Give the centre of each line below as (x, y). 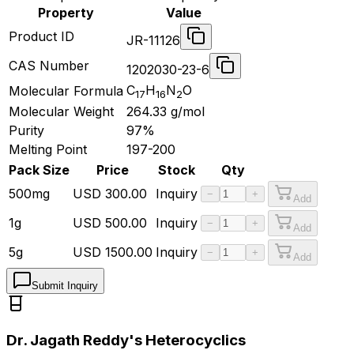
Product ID (41, 36)
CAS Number (49, 65)
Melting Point (48, 149)
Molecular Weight (61, 111)
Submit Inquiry (65, 285)
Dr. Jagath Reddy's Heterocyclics (126, 340)
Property (66, 12)
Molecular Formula (66, 90)
